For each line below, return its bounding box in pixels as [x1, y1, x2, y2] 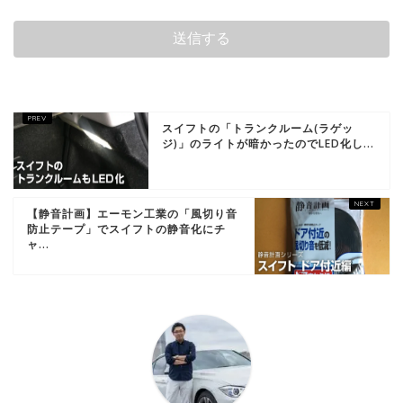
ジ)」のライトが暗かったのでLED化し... [162, 136, 374, 152]
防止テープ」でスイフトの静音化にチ [27, 221, 226, 237]
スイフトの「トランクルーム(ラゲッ [162, 121, 354, 137]
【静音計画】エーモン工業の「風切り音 [27, 206, 237, 222]
